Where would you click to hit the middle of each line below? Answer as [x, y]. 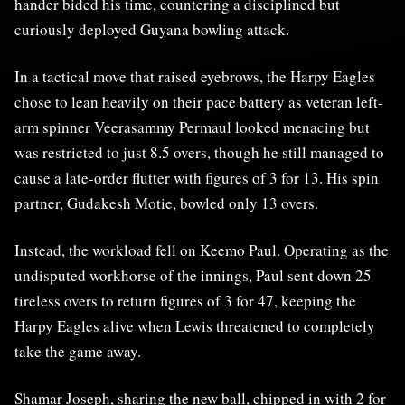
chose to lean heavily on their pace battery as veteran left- [199, 102]
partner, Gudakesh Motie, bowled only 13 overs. [166, 203]
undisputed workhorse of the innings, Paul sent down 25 [193, 276]
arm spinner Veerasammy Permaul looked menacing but [192, 127]
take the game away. [78, 352]
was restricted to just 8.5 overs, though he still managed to [199, 153]
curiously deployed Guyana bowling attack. [152, 30]
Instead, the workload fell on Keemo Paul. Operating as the [202, 250]
